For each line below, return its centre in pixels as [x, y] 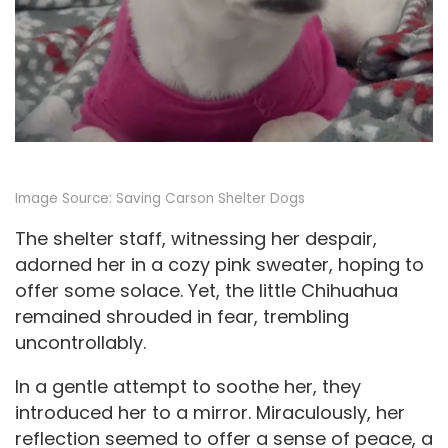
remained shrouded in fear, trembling [182, 316]
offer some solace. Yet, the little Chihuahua [206, 290]
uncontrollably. [80, 342]
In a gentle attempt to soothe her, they [188, 386]
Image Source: [65, 199]
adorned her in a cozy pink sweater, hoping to [219, 264]
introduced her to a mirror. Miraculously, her [210, 412]
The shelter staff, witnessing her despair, [196, 238]
